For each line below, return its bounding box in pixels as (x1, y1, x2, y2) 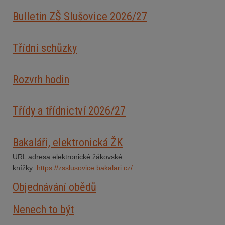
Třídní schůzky (13, 41, 77, 54)
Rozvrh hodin (13, 72, 69, 86)
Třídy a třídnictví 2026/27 (13, 104, 126, 118)
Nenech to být (13, 202, 74, 216)
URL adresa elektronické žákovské (13, 153, 122, 161)
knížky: (13, 164, 37, 172)
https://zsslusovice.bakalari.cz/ (37, 164, 133, 172)
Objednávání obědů (13, 180, 96, 193)
